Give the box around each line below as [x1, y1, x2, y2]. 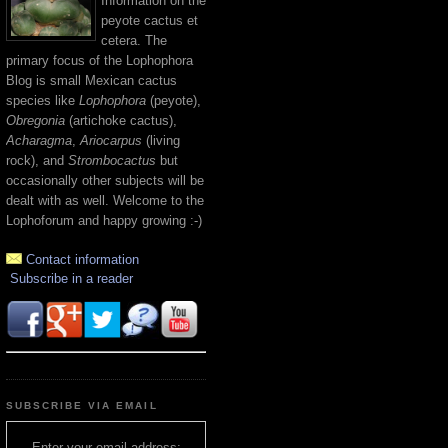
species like [6, 92, 79, 108]
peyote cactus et [101, 12, 198, 28]
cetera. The [101, 32, 167, 48]
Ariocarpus [80, 132, 142, 148]
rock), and [6, 152, 68, 168]
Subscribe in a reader [10, 271, 133, 287]
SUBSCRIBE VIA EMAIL [6, 400, 158, 412]
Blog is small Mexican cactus [6, 72, 177, 88]
